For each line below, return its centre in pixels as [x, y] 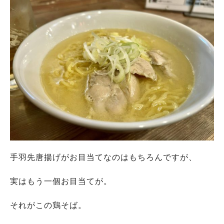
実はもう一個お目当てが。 [61, 181]
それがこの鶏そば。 [48, 205]
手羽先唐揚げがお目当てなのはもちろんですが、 [103, 157]
